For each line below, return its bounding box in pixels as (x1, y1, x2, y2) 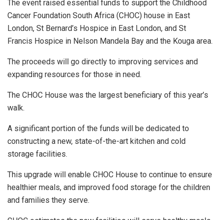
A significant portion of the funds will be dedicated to (7, 124, 189, 134)
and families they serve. (7, 195, 89, 205)
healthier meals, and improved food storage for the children (7, 183, 210, 192)
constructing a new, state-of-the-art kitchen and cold (7, 137, 186, 146)
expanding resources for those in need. (7, 70, 141, 80)
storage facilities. (7, 149, 67, 159)
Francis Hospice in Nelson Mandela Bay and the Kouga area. (7, 36, 213, 46)
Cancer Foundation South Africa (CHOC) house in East (7, 11, 190, 21)
